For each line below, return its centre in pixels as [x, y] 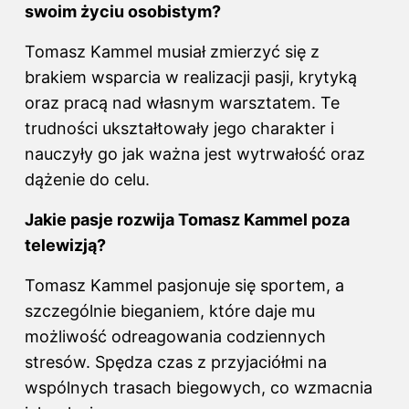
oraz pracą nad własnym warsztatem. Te [182, 103]
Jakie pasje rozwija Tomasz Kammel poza [187, 220]
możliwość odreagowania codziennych [175, 337]
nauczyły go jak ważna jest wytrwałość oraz [195, 154]
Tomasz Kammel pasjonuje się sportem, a [184, 286]
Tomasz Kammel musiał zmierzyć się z [172, 52]
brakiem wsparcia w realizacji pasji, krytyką [191, 78]
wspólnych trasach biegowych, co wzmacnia [199, 388]
